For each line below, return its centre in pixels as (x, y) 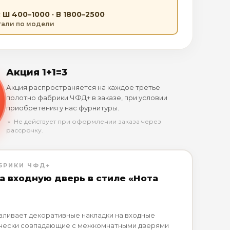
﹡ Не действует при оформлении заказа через (83, 121)
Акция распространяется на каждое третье (83, 87)
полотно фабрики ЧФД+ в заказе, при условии (87, 98)
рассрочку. (24, 130)
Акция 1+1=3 (36, 72)
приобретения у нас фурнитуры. (62, 108)
